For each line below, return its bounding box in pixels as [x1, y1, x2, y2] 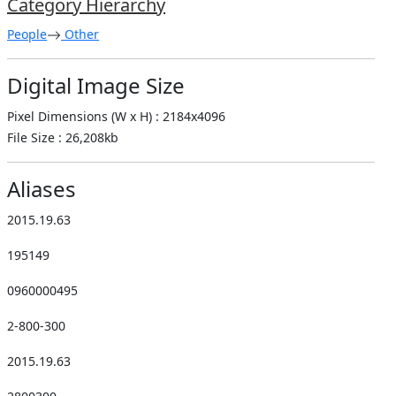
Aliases [7, 173, 76, 203]
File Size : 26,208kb [7, 128, 118, 146]
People [7, 25, 47, 42]
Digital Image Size [7, 70, 185, 100]
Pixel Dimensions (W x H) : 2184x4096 [7, 107, 225, 125]
